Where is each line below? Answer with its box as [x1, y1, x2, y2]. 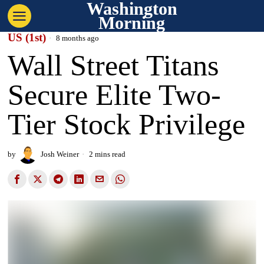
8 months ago [54, 34, 100, 42]
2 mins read [87, 150, 126, 159]
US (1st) [8, 31, 47, 44]
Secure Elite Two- [8, 78, 222, 111]
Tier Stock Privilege [8, 108, 246, 141]
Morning [98, 13, 166, 32]
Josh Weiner [41, 150, 80, 159]
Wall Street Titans [8, 49, 219, 82]
